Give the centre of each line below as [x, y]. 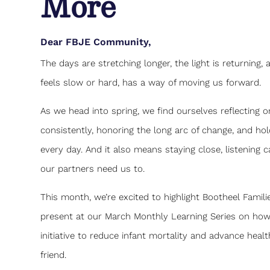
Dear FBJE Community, [96, 42]
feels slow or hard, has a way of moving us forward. [151, 82]
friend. [54, 255]
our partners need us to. [93, 168]
